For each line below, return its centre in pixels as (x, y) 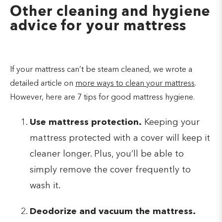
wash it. (45, 186)
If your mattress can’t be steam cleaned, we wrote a (101, 70)
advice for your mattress (98, 27)
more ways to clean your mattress (135, 83)
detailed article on (43, 83)
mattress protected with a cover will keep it (120, 138)
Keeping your (171, 122)
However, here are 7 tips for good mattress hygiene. (102, 97)
